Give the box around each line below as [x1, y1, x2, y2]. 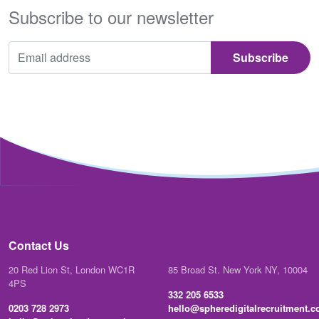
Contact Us [9, 236, 69, 253]
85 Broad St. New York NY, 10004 [168, 262, 308, 276]
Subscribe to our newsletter [9, 4, 214, 29]
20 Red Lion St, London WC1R [9, 262, 135, 276]
